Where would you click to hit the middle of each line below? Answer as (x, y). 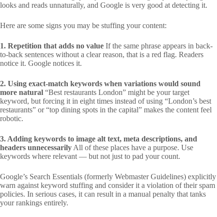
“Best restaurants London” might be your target (116, 93)
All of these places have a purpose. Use (132, 148)
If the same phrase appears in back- (158, 46)
